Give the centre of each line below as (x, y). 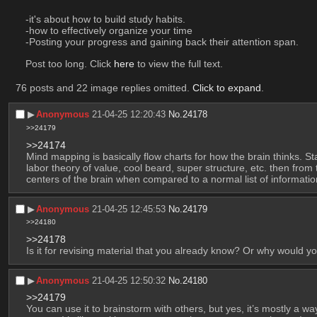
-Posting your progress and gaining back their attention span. (163, 42)
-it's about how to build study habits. (106, 19)
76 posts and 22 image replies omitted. (104, 88)
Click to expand (226, 88)
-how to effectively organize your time (109, 31)
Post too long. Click (69, 64)
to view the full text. (178, 64)
